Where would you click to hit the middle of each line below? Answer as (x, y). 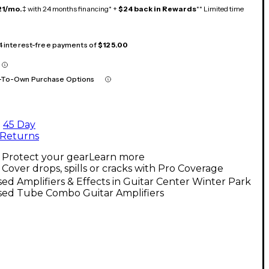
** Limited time (220, 8)
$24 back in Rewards (157, 8)
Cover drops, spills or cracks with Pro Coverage (113, 168)
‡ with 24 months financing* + (70, 8)
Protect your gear (45, 157)
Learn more (117, 157)
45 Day (19, 124)
